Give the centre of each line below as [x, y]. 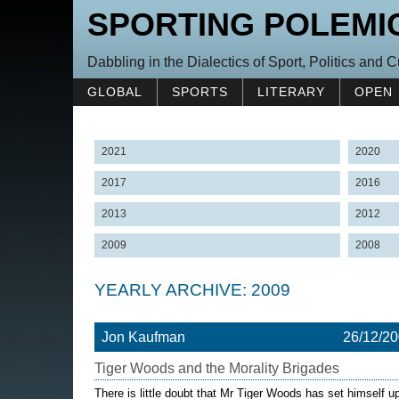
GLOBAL [115, 92]
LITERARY [291, 92]
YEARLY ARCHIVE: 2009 [192, 290]
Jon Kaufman [143, 337]
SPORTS [200, 92]
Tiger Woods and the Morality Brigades [217, 368]
